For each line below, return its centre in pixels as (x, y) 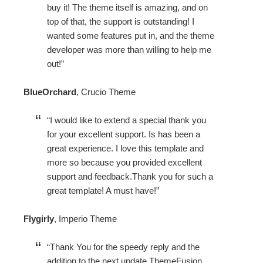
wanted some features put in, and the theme (131, 36)
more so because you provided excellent (124, 163)
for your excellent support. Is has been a (124, 134)
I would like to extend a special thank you (128, 120)
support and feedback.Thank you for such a (130, 177)
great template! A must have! (102, 191)
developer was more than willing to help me (129, 50)
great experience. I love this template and (125, 149)
